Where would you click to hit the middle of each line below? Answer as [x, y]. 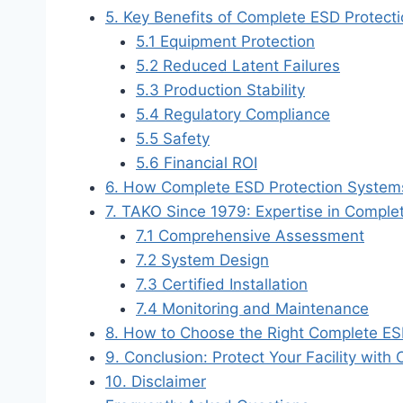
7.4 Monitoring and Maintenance [252, 308]
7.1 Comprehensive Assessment [250, 235]
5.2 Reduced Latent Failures [238, 65]
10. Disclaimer [156, 381]
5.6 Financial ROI [197, 162]
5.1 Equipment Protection [225, 41]
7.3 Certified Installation [222, 284]
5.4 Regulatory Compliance [233, 114]
